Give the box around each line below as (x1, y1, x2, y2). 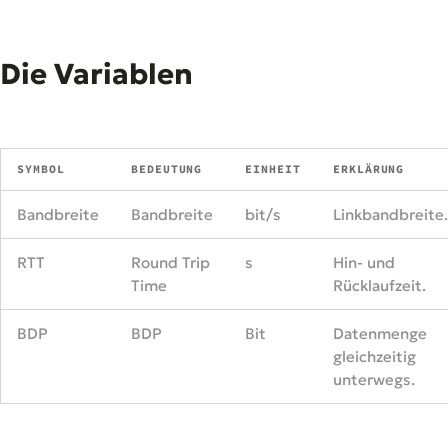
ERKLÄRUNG (333, 161, 405, 176)
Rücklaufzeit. (333, 275, 426, 295)
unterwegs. (333, 369, 415, 389)
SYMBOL (17, 161, 65, 176)
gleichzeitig (333, 346, 416, 366)
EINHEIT (245, 161, 301, 176)
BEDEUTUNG (131, 161, 203, 176)
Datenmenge (333, 323, 427, 343)
